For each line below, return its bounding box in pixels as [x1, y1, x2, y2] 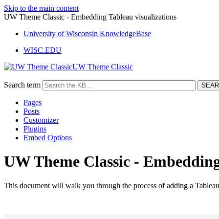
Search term [4, 81, 41, 89]
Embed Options [23, 133, 72, 142]
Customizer [23, 116, 59, 124]
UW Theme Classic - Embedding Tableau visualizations [4, 13, 176, 21]
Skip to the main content [4, 4, 79, 12]
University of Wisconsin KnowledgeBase [23, 29, 151, 38]
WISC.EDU [23, 46, 62, 54]
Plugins [23, 125, 46, 133]
